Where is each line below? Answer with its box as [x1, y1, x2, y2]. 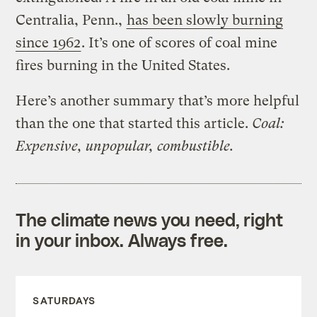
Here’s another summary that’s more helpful [16, 92, 300, 109]
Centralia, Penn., [16, 11, 127, 28]
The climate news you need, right [16, 208, 284, 230]
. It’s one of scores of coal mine [81, 34, 278, 51]
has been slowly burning [127, 11, 284, 28]
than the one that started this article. [16, 115, 253, 132]
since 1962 [16, 34, 81, 51]
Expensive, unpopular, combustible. [16, 137, 234, 154]
